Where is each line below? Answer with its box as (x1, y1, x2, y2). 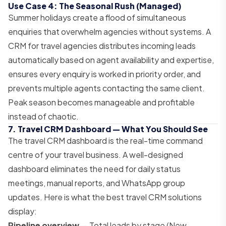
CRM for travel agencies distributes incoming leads (8, 40, 196, 51)
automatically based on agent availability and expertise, (8, 54, 214, 65)
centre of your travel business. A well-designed (8, 149, 183, 160)
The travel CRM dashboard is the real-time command (8, 135, 203, 146)
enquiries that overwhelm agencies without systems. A (8, 26, 211, 37)
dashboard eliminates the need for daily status (8, 163, 181, 174)
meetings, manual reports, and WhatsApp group (8, 177, 185, 188)
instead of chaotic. (8, 110, 79, 122)
